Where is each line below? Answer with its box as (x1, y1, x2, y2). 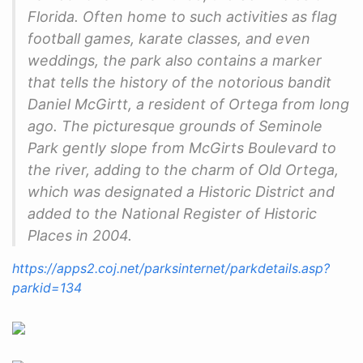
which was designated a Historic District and (28, 182, 335, 200)
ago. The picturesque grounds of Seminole (28, 117, 322, 135)
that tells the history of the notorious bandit (28, 73, 331, 91)
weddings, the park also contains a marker (28, 51, 322, 69)
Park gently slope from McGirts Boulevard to (28, 139, 336, 156)
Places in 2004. (28, 226, 132, 244)
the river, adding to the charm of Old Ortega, (28, 160, 339, 178)
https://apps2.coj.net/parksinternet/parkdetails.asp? (12, 259, 330, 276)
